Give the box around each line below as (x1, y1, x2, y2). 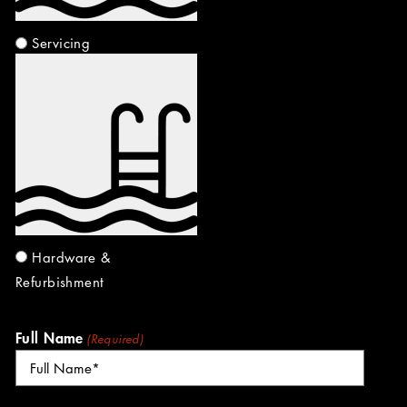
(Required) (86, 330, 144, 347)
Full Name (15, 326, 84, 348)
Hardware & (32, 247, 111, 266)
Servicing (32, 34, 91, 53)
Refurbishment (15, 272, 104, 291)
